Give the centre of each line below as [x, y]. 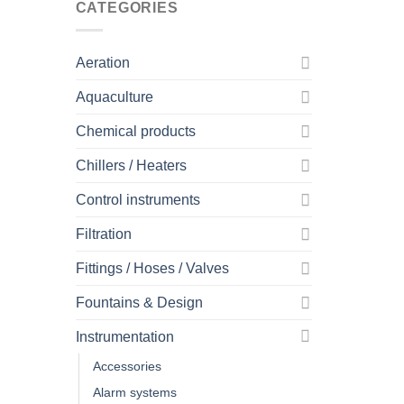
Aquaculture [114, 96]
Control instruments [138, 199]
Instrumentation [124, 336]
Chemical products [135, 131]
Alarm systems [134, 392]
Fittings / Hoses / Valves [152, 268]
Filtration [103, 234]
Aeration [102, 62]
